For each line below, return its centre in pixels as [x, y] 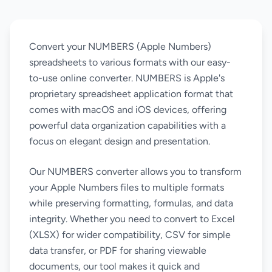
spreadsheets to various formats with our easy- [130, 62]
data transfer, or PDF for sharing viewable [118, 250]
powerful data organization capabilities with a [127, 125]
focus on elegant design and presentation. [120, 141]
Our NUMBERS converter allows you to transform [135, 172]
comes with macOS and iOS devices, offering [128, 110]
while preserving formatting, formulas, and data [131, 203]
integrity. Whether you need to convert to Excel [132, 219]
